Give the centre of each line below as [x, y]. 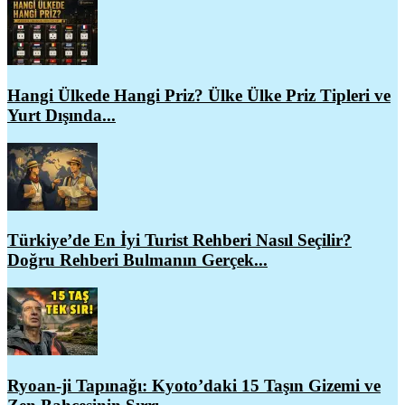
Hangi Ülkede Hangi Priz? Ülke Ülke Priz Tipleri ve [199, 95]
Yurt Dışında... [61, 115]
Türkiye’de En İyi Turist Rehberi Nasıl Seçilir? [179, 240]
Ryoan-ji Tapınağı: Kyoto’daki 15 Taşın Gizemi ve [194, 385]
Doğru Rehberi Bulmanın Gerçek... [137, 260]
